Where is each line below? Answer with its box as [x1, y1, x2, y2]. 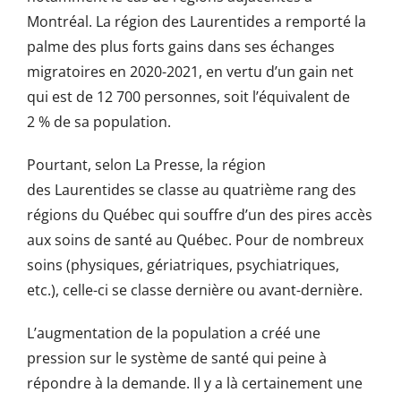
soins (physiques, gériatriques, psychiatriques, [26, 255, 339, 276]
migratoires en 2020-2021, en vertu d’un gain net [26, 62, 354, 82]
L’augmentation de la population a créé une [26, 323, 320, 344]
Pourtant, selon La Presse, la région [26, 155, 266, 175]
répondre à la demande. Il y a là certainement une [26, 373, 363, 394]
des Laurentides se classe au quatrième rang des [26, 180, 356, 200]
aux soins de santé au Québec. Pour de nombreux [26, 230, 363, 251]
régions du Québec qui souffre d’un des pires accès [26, 205, 372, 226]
